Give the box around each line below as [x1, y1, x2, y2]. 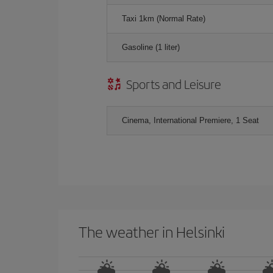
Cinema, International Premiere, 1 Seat [122, 115, 259, 125]
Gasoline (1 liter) [122, 42, 180, 52]
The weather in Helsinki [79, 221, 225, 242]
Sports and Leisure [126, 74, 221, 93]
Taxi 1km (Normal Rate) [122, 13, 205, 23]
